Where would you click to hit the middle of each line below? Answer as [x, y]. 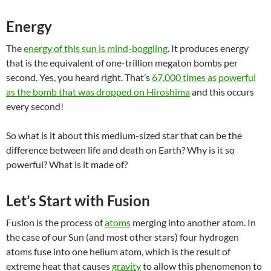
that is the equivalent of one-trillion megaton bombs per [122, 62]
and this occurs [222, 91]
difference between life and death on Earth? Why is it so [120, 149]
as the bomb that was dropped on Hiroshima [98, 91]
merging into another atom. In [193, 222]
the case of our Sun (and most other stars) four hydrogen [122, 237]
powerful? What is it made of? [68, 164]
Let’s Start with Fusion [78, 200]
